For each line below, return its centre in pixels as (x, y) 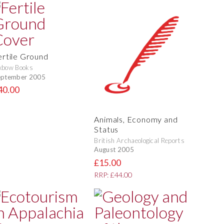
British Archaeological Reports (139, 140)
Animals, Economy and (136, 119)
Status (106, 129)
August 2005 (114, 150)
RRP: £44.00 (113, 174)
